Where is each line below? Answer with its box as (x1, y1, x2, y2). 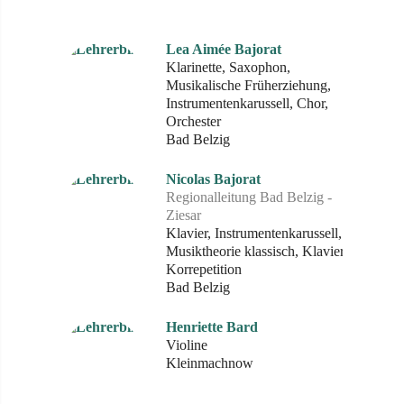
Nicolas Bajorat (166, 171, 261, 187)
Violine (166, 337, 207, 353)
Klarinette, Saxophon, (166, 60, 290, 75)
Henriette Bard (166, 319, 258, 335)
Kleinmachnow (166, 355, 253, 371)
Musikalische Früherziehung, (166, 78, 331, 93)
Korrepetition (166, 262, 242, 277)
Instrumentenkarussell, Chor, (166, 96, 328, 111)
